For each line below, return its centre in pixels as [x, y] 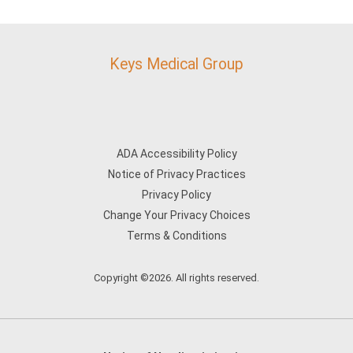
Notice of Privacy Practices [176, 174]
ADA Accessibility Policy [176, 154]
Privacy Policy [176, 195]
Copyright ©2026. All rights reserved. [176, 278]
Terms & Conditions [176, 236]
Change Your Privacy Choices [176, 215]
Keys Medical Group [176, 64]
